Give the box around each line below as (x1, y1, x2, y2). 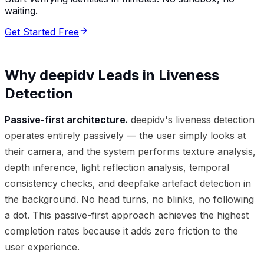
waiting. (5, 4, 38, 16)
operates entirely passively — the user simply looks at (5, 129, 246, 141)
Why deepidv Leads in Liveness (5, 66, 219, 84)
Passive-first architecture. (5, 113, 128, 126)
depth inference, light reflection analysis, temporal (5, 161, 229, 173)
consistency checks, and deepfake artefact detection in (5, 177, 251, 189)
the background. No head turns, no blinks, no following (5, 193, 254, 205)
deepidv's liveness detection (128, 113, 255, 126)
